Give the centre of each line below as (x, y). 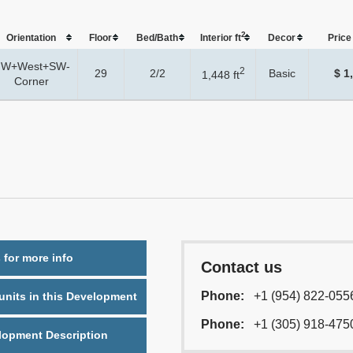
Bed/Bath (157, 38)
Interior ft (220, 38)
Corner (32, 82)
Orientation (31, 38)
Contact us (242, 268)
